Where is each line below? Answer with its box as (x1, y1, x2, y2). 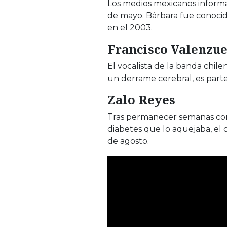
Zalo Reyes (107, 91, 175, 108)
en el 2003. (107, 23, 153, 33)
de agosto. (107, 136, 149, 146)
